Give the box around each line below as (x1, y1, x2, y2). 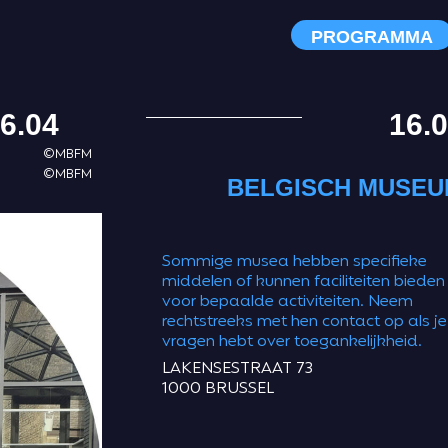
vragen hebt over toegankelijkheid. (162, 330, 422, 355)
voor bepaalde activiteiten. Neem (162, 290, 413, 315)
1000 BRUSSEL (162, 377, 274, 402)
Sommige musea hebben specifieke (162, 250, 427, 275)
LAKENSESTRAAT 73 (162, 357, 313, 382)
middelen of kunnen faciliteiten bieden (162, 270, 445, 295)
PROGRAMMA (311, 27, 433, 47)
